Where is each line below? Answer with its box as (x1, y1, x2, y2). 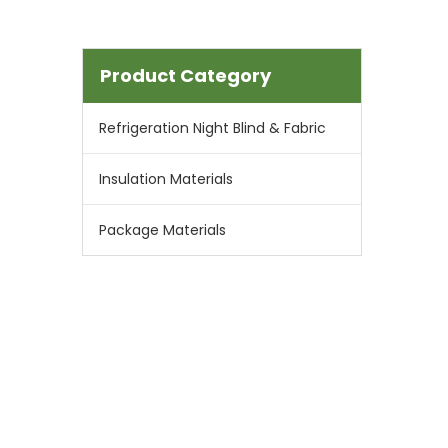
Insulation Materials (99, 169, 233, 189)
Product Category (100, 63, 271, 88)
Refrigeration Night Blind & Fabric (99, 118, 326, 138)
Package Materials (99, 220, 226, 240)
